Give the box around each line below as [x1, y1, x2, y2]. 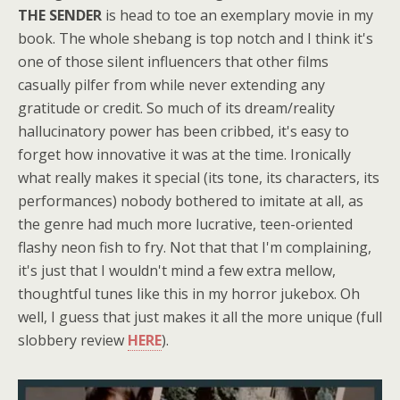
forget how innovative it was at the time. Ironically [18, 144, 351, 164]
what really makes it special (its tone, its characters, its [18, 167, 379, 187]
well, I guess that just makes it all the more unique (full [18, 306, 382, 327]
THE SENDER [18, 4, 102, 25]
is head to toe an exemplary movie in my [102, 4, 373, 25]
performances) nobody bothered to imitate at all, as [18, 190, 363, 211]
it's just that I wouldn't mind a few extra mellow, [18, 260, 336, 280]
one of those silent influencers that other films [18, 51, 329, 71]
